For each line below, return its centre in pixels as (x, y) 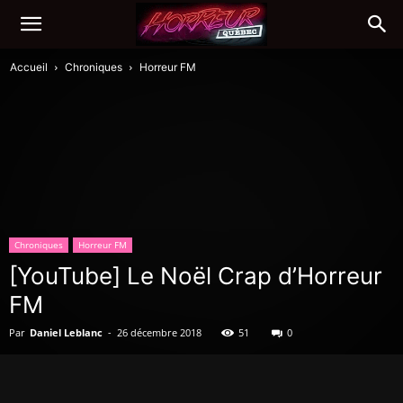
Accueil (29, 67)
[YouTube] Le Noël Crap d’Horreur (196, 276)
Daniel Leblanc (66, 332)
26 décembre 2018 (159, 332)
